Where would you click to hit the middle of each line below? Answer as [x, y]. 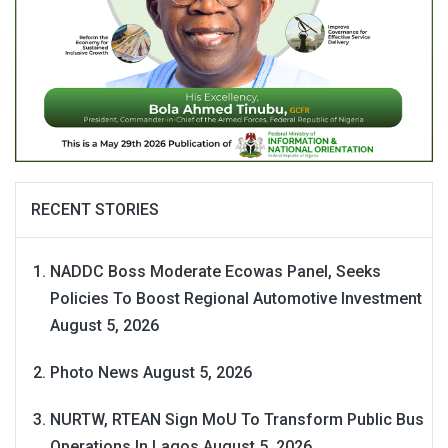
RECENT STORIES [95, 210]
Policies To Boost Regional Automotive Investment [236, 299]
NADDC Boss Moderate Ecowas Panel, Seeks [215, 272]
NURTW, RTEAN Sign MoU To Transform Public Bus [237, 420]
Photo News [94, 373]
